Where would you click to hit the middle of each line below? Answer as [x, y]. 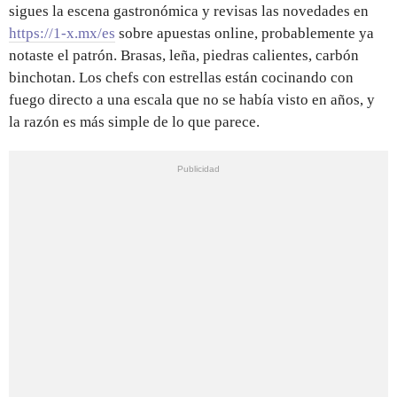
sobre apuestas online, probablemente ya [245, 33]
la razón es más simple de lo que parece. [134, 121]
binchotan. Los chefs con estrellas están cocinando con [181, 77]
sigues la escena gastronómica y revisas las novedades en [189, 11]
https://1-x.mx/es [62, 33]
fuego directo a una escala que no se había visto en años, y [192, 99]
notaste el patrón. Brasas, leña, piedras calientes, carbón [184, 55]
